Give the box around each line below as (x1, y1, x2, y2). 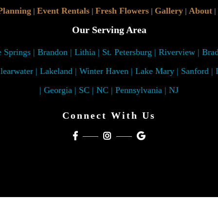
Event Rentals (36, 6, 90, 16)
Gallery (154, 6, 183, 16)
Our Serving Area (72, 24, 146, 35)
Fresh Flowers (95, 6, 149, 16)
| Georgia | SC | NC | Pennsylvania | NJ (39, 85, 179, 95)
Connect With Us (62, 110, 156, 121)
